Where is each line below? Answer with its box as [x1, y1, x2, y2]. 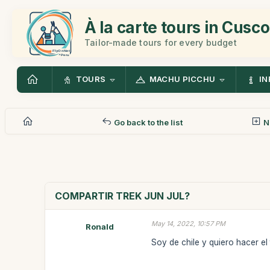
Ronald [85, 222, 114, 231]
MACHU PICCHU [149, 74, 216, 84]
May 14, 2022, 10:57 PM [151, 219, 226, 228]
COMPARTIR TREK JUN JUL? [55, 190, 190, 202]
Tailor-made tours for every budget [84, 37, 237, 48]
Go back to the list [111, 117, 183, 127]
